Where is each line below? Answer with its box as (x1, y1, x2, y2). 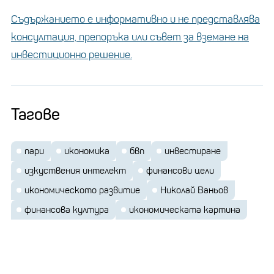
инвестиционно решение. (11, 48, 132, 61)
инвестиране (165, 145, 221, 157)
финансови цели (146, 165, 214, 176)
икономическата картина (129, 204, 240, 215)
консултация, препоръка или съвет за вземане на (11, 30, 249, 43)
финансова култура (24, 204, 109, 215)
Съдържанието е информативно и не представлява (11, 12, 260, 26)
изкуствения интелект (24, 165, 126, 176)
